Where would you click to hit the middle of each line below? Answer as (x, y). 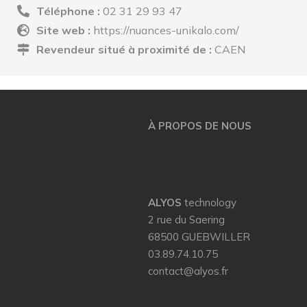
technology (209, 202)
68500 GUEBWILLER (199, 237)
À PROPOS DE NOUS (200, 126)
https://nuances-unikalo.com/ (166, 30)
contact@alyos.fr (188, 271)
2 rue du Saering (186, 220)
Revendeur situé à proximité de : (125, 49)
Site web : (64, 30)
